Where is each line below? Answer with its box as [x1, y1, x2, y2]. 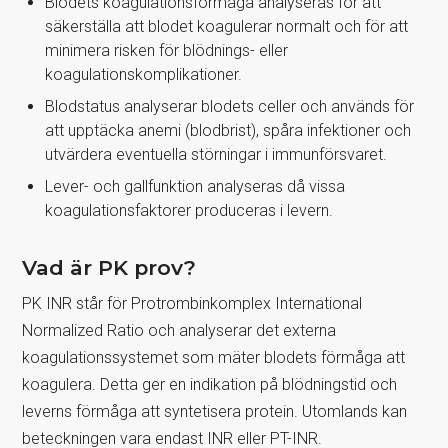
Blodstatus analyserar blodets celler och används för [44, 96, 414, 116]
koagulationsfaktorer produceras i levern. [44, 200, 333, 220]
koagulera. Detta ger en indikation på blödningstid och [22, 374, 398, 394]
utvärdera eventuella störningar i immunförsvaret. [44, 144, 387, 164]
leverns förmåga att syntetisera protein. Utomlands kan [22, 401, 408, 421]
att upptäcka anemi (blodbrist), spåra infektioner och [44, 120, 411, 140]
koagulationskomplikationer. [44, 64, 242, 84]
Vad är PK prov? [22, 254, 197, 280]
